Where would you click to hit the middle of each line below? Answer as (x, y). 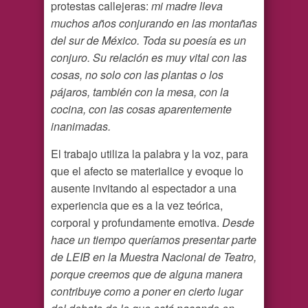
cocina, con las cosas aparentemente (141, 109)
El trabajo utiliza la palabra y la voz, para (150, 154)
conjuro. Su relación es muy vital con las (149, 58)
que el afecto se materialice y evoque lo (147, 171)
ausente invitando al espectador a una (144, 188)
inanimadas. (81, 126)
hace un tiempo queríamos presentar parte (154, 240)
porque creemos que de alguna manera (147, 274)
